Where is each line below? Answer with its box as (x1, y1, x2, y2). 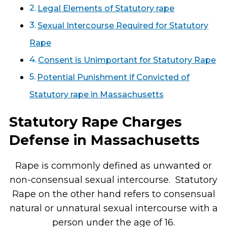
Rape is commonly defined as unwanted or (15, 160, 212, 172)
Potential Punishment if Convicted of (37, 72, 190, 83)
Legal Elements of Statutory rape (37, 3, 175, 14)
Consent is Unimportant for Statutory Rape (38, 55, 216, 65)
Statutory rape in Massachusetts (29, 89, 164, 100)
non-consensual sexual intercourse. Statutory (10, 174, 217, 186)
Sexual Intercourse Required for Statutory (37, 20, 209, 31)
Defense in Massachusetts (9, 132, 200, 149)
